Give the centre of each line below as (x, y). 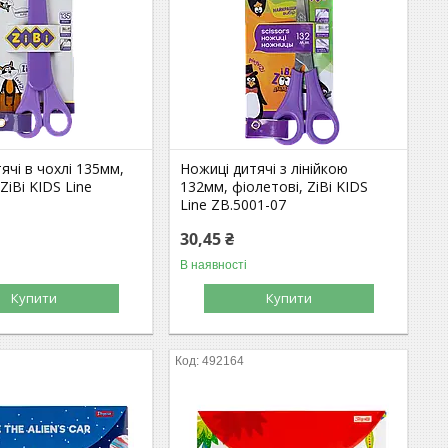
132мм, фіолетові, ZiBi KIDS (274, 186)
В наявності (214, 264)
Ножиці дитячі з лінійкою (264, 168)
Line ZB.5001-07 (233, 204)
